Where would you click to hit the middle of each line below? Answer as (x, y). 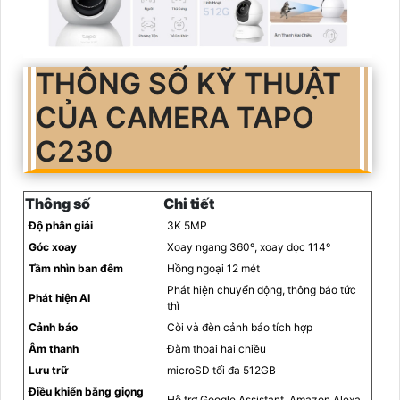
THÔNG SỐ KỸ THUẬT (188, 84)
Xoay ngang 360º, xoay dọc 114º (249, 247)
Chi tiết (189, 204)
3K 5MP (187, 226)
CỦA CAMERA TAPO (175, 118)
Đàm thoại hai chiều (217, 349)
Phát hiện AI (59, 298)
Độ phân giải (61, 226)
